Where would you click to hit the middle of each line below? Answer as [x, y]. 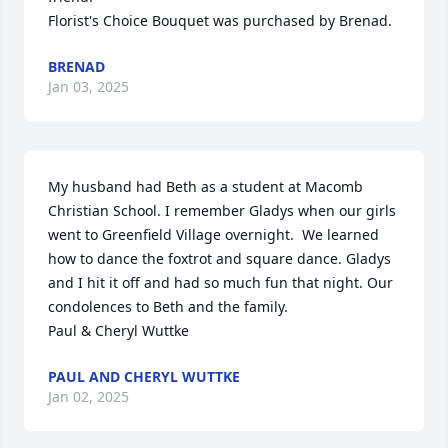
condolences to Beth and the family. [170, 307]
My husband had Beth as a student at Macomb [205, 187]
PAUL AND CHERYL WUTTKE [144, 377]
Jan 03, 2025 [88, 87]
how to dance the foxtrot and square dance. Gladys [219, 259]
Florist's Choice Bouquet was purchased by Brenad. [220, 21]
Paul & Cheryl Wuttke [118, 331]
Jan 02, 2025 [88, 397]
